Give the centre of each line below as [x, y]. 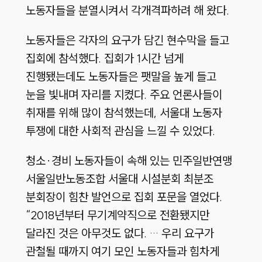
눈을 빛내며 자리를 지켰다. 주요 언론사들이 [124, 95]
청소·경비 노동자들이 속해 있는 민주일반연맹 [129, 161]
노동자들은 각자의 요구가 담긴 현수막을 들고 [127, 40]
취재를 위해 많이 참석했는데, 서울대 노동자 [124, 113]
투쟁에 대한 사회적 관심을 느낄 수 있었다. [120, 131]
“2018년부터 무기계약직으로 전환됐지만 [117, 215]
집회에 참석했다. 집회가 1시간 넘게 [104, 58]
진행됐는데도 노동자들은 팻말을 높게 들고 [121, 77]
